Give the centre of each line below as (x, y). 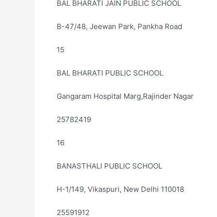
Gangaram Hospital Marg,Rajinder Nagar (125, 96)
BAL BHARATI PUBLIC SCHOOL (110, 73)
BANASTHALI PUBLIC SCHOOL (109, 166)
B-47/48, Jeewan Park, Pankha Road (119, 26)
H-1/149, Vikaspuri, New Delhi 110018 (120, 189)
